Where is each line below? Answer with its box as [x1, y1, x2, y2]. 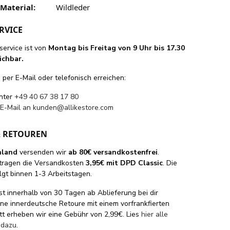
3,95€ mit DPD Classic [86, 158, 163, 168]
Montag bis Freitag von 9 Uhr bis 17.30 [48, 43, 185, 53]
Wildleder [55, 2, 90, 12]
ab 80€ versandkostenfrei [68, 147, 158, 157]
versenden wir [17, 147, 69, 157]
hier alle [141, 209, 168, 219]
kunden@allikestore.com [33, 102, 114, 112]
